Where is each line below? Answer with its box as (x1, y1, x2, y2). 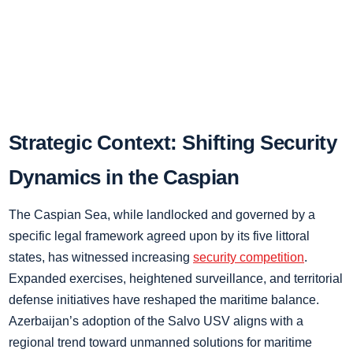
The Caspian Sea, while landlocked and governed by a (9, 208, 315, 221)
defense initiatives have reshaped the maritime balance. (9, 293, 319, 307)
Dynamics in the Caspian (9, 165, 240, 189)
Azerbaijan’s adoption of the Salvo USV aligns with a (9, 314, 303, 328)
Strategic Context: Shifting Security (9, 131, 337, 154)
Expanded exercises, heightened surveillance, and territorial (9, 272, 343, 285)
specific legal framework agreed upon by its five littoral (9, 229, 310, 243)
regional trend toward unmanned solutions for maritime (9, 336, 312, 349)
